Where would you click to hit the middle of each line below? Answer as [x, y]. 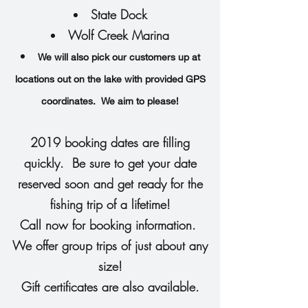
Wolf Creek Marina [119, 35]
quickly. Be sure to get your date [110, 163]
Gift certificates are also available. [110, 287]
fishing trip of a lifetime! [110, 204]
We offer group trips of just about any [110, 245]
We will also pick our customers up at [119, 57]
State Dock [119, 14]
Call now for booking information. [110, 225]
